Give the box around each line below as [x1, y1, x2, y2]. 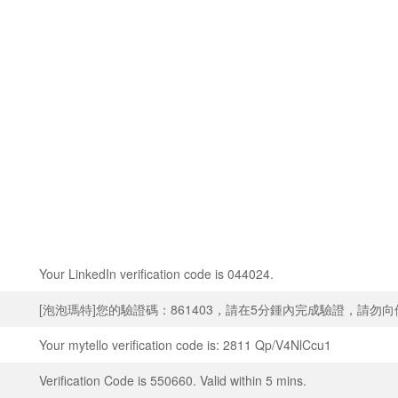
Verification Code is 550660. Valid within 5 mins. [39, 371, 306, 390]
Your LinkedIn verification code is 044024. [39, 265, 274, 283]
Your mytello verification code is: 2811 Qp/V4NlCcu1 [39, 336, 331, 354]
